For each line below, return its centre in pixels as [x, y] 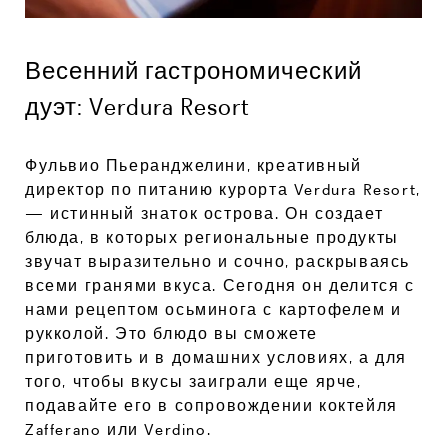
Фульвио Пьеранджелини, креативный [193, 165]
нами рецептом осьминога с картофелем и [213, 309]
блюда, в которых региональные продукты [212, 237]
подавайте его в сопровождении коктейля [211, 405]
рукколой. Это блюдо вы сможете [171, 333]
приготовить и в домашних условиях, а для [216, 357]
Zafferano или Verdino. [118, 429]
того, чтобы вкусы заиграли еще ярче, [193, 381]
